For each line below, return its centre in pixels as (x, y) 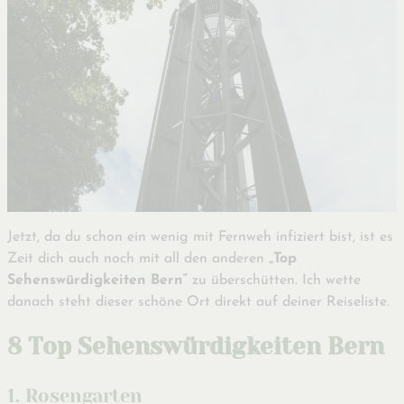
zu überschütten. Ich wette (274, 281)
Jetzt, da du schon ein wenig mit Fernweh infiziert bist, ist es (200, 238)
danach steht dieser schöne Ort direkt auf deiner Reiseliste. (198, 303)
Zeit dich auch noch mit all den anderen (138, 259)
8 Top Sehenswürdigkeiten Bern (196, 346)
